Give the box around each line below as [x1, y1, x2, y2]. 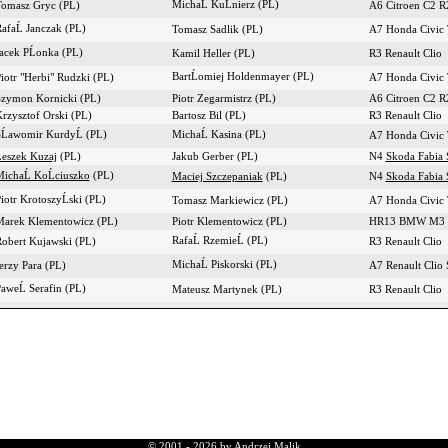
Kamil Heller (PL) [171, 48, 255, 59]
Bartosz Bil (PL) [171, 110, 246, 121]
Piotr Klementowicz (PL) [171, 216, 287, 227]
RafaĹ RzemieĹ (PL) [171, 235, 268, 246]
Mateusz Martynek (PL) [171, 284, 282, 295]
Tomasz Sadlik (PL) [171, 24, 263, 35]
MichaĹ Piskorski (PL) [171, 259, 277, 270]
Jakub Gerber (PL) [171, 151, 258, 162]
